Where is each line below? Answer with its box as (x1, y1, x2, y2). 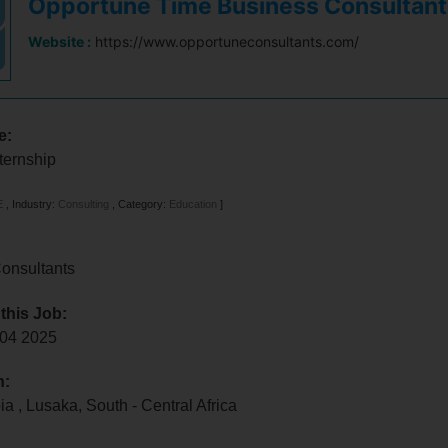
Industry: (12, 198, 59, 210)
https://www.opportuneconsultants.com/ (95, 33, 360, 50)
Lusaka (26, 397, 79, 414)
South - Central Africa (86, 397, 238, 414)
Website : (28, 33, 92, 50)
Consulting (58, 198, 110, 210)
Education (169, 198, 218, 210)
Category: (118, 198, 170, 210)
